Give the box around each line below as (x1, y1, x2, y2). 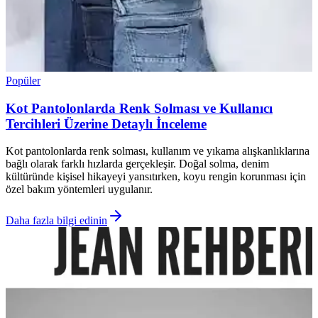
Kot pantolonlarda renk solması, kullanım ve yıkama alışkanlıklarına (6, 145, 309, 158)
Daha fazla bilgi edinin (6, 214, 107, 227)
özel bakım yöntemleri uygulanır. (6, 183, 153, 196)
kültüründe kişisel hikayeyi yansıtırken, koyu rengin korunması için (6, 170, 306, 183)
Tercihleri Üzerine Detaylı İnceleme (6, 116, 207, 131)
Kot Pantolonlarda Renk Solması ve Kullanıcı (6, 100, 273, 116)
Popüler (6, 74, 40, 87)
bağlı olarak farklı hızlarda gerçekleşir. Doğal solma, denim (6, 158, 269, 170)
